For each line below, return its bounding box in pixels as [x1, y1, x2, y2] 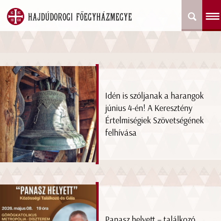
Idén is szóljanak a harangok [105, 90, 204, 101]
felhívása [105, 127, 137, 138]
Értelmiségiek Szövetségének [105, 114, 204, 126]
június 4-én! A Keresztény [105, 102, 193, 113]
